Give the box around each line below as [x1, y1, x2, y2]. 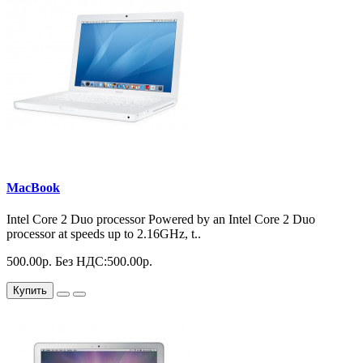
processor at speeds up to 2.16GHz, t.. [6, 226, 201, 241]
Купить [13, 284, 47, 297]
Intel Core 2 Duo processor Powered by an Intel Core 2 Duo [6, 211, 315, 226]
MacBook [6, 180, 60, 194]
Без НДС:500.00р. [55, 254, 152, 268]
